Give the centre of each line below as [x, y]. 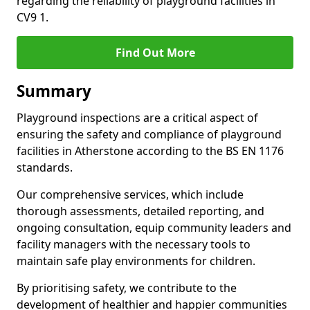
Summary [54, 91]
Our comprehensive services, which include [130, 194]
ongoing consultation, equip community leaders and [154, 228]
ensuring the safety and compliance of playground [149, 134]
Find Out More [155, 53]
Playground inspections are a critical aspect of [137, 118]
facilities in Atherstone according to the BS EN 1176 [150, 151]
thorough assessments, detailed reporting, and [140, 211]
